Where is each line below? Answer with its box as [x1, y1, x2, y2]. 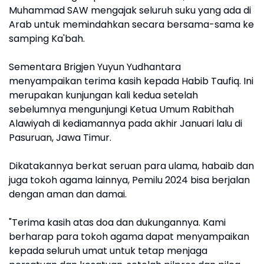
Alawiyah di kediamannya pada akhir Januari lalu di [9, 116, 242, 130]
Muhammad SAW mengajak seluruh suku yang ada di [9, 3, 251, 17]
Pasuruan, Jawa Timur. [9, 130, 111, 144]
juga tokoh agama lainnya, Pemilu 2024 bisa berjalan [9, 173, 250, 187]
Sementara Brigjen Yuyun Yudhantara [9, 60, 181, 74]
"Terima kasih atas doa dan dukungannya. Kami [9, 215, 226, 229]
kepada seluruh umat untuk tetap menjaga [9, 243, 207, 258]
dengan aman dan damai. [9, 187, 127, 201]
